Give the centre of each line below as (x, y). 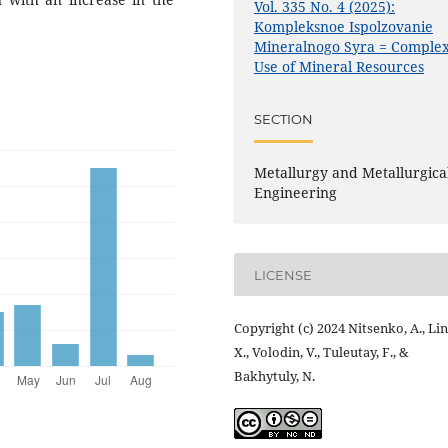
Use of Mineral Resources (339, 67)
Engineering (296, 193)
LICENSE (283, 274)
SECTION (284, 118)
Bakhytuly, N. (274, 376)
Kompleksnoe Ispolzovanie (344, 27)
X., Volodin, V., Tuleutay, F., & (321, 352)
